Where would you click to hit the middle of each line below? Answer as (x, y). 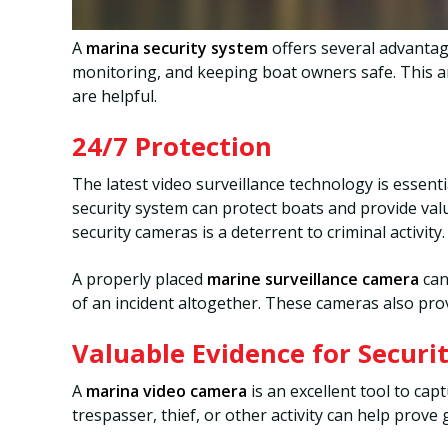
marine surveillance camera (313, 278)
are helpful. (114, 96)
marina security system (177, 48)
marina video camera (166, 391)
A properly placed (139, 278)
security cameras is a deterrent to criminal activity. (258, 232)
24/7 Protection (172, 147)
